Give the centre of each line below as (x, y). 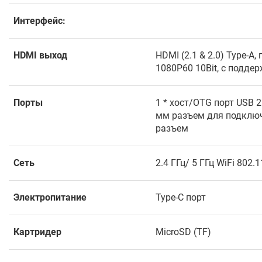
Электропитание (50, 198)
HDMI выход (40, 56)
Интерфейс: (39, 21)
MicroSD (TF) (183, 232)
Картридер (37, 232)
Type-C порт (181, 198)
